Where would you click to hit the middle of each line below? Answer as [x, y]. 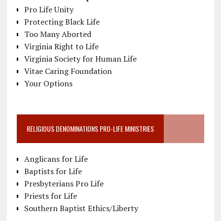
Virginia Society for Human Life [80, 59]
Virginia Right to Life [61, 47]
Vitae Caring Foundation [68, 71]
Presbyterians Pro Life [64, 184]
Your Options [48, 84]
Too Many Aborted [57, 34]
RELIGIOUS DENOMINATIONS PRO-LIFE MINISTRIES [90, 129]
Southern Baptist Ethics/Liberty [81, 208]
